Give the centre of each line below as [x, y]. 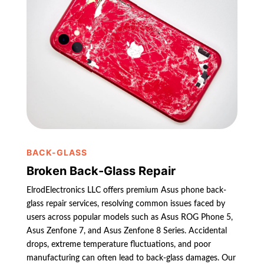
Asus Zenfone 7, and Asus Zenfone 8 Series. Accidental [126, 231]
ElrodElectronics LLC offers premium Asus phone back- [126, 191]
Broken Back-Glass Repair [101, 171]
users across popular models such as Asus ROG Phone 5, [129, 218]
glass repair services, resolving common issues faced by [126, 204]
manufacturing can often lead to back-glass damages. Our [131, 258]
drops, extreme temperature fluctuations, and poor [118, 245]
